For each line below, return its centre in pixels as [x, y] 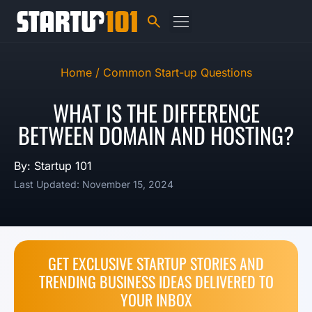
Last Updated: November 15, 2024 [94, 184]
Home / [81, 72]
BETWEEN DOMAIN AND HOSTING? [156, 135]
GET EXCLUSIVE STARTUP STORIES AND [156, 263]
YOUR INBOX [156, 299]
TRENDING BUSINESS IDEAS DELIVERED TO [156, 281]
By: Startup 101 [53, 166]
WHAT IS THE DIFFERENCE [156, 112]
